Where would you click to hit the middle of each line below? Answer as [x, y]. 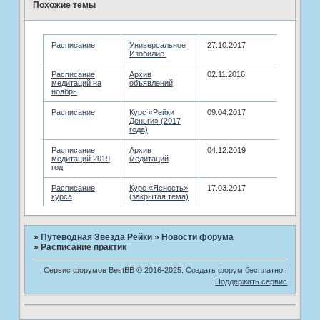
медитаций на [76, 82]
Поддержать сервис [251, 281]
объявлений [151, 82]
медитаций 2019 [80, 158]
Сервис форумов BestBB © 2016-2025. [115, 270]
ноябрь [64, 91]
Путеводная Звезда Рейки [96, 237]
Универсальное [157, 45]
